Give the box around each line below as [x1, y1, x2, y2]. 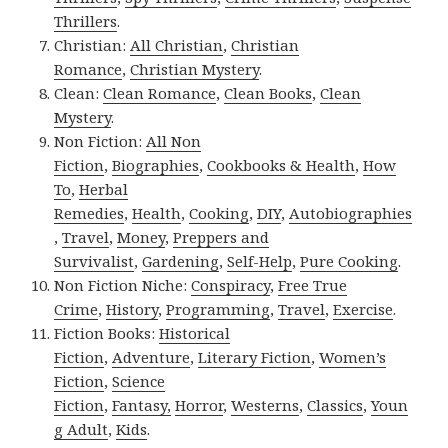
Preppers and [173, 227, 270, 248]
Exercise [333, 299, 394, 320]
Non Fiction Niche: [54, 275, 192, 296]
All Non [146, 131, 202, 152]
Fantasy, [112, 395, 172, 416]
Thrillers [54, 11, 118, 32]
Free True [278, 275, 348, 296]
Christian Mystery [130, 59, 260, 80]
